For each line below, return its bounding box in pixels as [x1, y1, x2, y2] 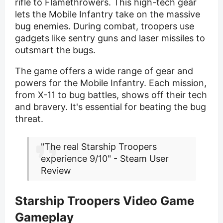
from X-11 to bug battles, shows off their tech [15, 90, 207, 101]
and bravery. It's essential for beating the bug [15, 102, 206, 112]
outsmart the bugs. [15, 45, 96, 56]
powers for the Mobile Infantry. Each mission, [15, 78, 207, 89]
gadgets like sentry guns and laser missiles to [15, 33, 205, 44]
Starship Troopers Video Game [15, 194, 194, 209]
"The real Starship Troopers [41, 141, 157, 152]
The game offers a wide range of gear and [15, 66, 193, 77]
